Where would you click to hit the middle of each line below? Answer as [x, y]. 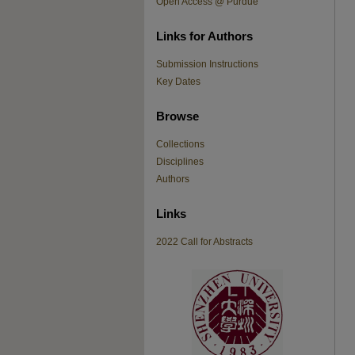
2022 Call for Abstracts [204, 242]
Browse [177, 116]
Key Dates [178, 82]
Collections [180, 144]
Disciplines [180, 162]
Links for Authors [204, 36]
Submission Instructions [207, 64]
